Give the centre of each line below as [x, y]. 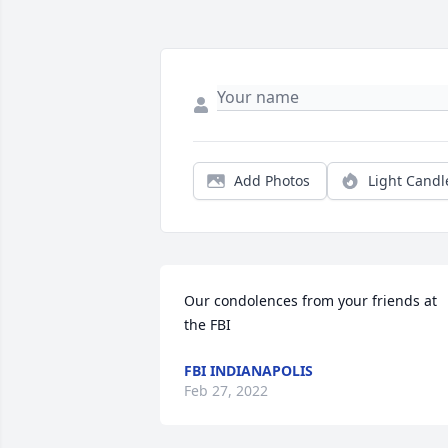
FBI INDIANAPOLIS [248, 370]
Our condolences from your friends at [310, 300]
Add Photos [272, 180]
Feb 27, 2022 [226, 390]
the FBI [207, 324]
